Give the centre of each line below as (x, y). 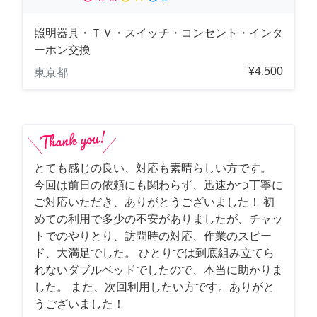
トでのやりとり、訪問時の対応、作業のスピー (153, 236)
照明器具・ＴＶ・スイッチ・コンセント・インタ (158, 33)
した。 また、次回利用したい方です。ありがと (154, 287)
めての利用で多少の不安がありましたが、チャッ (158, 219)
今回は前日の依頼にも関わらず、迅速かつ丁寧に (158, 185)
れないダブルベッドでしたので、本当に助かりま (158, 270)
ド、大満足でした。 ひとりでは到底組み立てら (154, 253)
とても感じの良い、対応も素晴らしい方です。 (153, 168)
